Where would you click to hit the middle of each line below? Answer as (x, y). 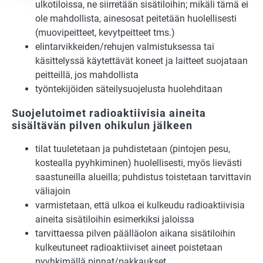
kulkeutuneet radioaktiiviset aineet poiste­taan (129, 248)
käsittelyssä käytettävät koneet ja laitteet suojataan (141, 61)
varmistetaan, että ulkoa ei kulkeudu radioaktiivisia (140, 205)
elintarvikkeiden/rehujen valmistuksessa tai (125, 47)
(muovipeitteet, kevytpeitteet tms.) (105, 33)
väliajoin (53, 191)
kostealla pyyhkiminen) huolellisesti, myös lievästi (139, 163)
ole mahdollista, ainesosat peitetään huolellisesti (136, 19)
